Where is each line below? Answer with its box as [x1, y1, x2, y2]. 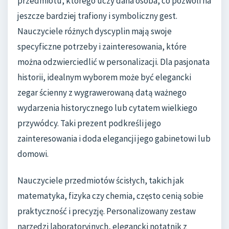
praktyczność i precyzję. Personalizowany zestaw [17, 205, 196, 217]
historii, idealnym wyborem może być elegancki [17, 71, 191, 83]
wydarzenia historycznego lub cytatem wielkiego [17, 102, 197, 113]
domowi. [17, 148, 49, 159]
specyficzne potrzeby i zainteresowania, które [17, 40, 187, 52]
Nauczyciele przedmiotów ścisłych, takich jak [17, 174, 184, 186]
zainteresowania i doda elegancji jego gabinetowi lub [17, 132, 211, 144]
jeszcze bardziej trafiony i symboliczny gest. [17, 10, 177, 21]
